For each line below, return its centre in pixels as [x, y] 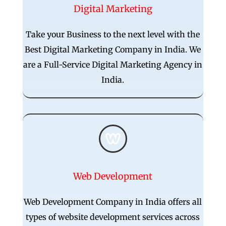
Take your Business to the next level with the [113, 34]
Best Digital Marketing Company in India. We [113, 49]
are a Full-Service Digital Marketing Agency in [113, 64]
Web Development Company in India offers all [113, 202]
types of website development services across [113, 217]
